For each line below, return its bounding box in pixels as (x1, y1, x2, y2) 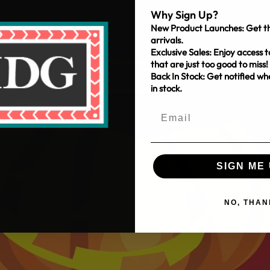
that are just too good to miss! (151, 58, 268, 70)
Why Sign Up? (151, 7, 221, 22)
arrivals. (151, 34, 183, 46)
